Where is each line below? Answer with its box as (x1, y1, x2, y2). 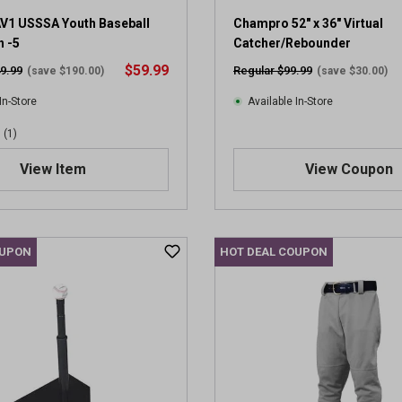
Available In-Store (248, 95, 333, 108)
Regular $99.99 (233, 64, 312, 77)
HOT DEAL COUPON (220, 245, 328, 258)
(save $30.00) (317, 65, 388, 77)
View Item (20, 161, 86, 178)
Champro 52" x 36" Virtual (233, 16, 383, 31)
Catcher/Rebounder (233, 36, 351, 50)
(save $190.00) (27, 65, 104, 77)
